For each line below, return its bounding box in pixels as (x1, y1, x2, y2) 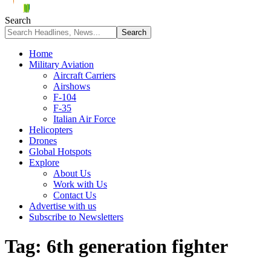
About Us (53, 168, 91, 178)
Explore (29, 157, 59, 168)
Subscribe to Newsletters (29, 212, 123, 222)
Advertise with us (29, 201, 96, 211)
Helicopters (29, 125, 73, 135)
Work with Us (53, 179, 107, 189)
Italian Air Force (53, 114, 116, 124)
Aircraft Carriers (53, 70, 116, 80)
